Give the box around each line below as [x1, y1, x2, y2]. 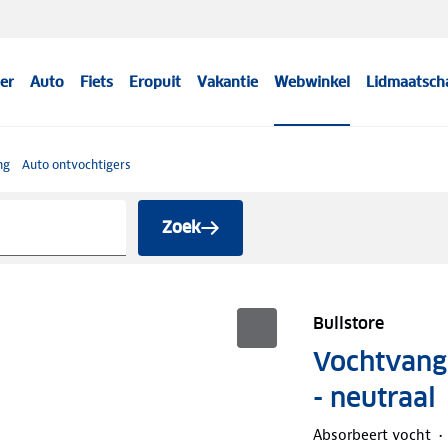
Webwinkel [274, 73, 351, 91]
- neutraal [312, 380, 436, 414]
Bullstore [312, 312, 384, 334]
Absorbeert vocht [312, 424, 431, 445]
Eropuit [129, 73, 182, 91]
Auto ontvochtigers [22, 156, 131, 173]
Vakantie [197, 73, 259, 91]
